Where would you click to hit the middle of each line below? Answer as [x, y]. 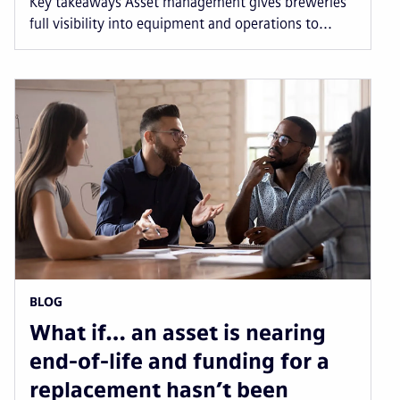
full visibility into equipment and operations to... [181, 23]
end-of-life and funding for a [179, 361]
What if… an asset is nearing [178, 332]
